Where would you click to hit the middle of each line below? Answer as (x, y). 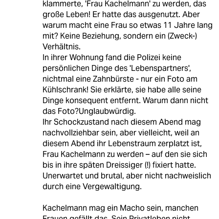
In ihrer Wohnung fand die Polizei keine (112, 57)
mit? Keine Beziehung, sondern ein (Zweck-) (120, 36)
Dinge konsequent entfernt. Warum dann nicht (125, 100)
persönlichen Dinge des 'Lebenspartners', (117, 68)
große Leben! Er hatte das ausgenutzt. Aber (121, 14)
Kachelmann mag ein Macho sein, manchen (120, 208)
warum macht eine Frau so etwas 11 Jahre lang (127, 25)
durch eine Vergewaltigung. (92, 186)
